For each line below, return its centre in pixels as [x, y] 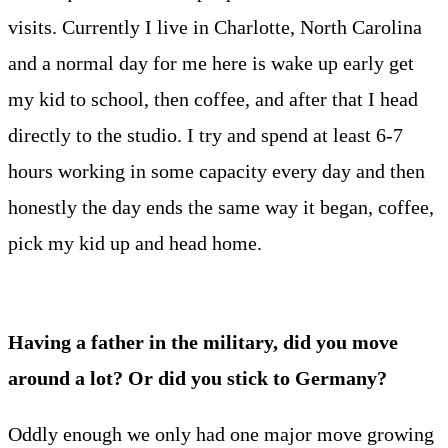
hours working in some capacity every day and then [216, 170]
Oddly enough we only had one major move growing [221, 433]
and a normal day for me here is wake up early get [211, 62]
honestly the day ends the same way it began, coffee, [221, 206]
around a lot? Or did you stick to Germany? [197, 377]
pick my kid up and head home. [137, 242]
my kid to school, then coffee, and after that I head [213, 98]
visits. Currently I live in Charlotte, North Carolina [215, 26]
